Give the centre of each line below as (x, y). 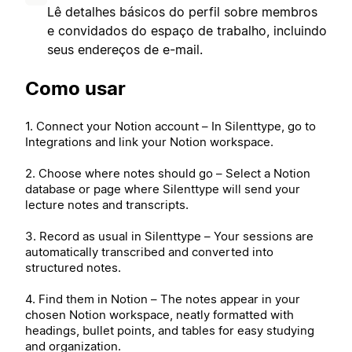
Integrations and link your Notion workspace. (149, 141)
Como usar (75, 88)
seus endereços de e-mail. (125, 49)
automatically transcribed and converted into (149, 251)
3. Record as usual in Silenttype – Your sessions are (169, 236)
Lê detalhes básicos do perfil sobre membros (182, 11)
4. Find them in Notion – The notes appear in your (163, 299)
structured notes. (73, 267)
